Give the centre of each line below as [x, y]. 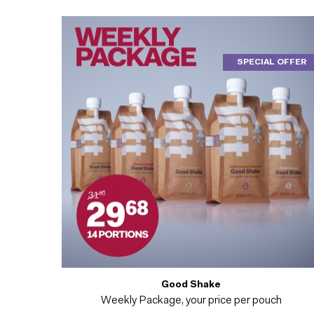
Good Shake [191, 285]
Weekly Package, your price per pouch [191, 300]
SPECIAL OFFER [272, 63]
